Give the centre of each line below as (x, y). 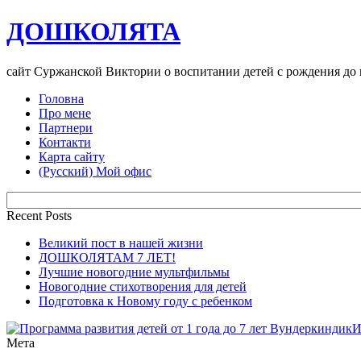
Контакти (65, 142)
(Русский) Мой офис (95, 171)
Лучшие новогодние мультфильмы (134, 272)
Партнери (66, 127)
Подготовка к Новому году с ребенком (145, 301)
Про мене (65, 113)
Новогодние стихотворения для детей (143, 286)
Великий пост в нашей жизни (121, 243)
